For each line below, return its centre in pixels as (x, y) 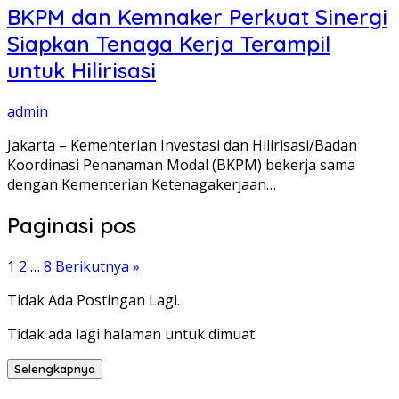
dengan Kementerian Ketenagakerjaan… (142, 184)
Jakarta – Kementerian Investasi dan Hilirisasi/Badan (182, 145)
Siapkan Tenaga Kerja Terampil (169, 44)
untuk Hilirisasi (81, 71)
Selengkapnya (55, 368)
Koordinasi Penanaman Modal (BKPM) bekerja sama (181, 165)
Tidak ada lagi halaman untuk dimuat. (132, 334)
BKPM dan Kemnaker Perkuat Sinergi (197, 17)
